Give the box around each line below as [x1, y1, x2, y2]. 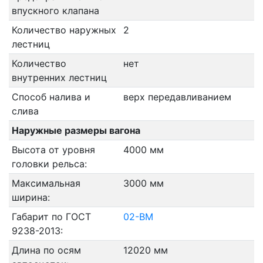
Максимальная [11, 177, 80, 189]
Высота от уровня [11, 144, 95, 156]
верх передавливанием [123, 91, 234, 103]
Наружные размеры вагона [11, 124, 140, 136]
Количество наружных [11, 24, 116, 36]
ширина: [11, 191, 50, 203]
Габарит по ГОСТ [11, 211, 91, 222]
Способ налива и [11, 91, 90, 103]
